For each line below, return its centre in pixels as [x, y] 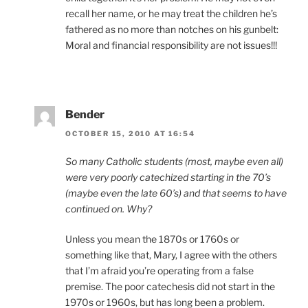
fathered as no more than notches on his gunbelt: [172, 29]
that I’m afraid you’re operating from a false [159, 271]
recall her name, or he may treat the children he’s [171, 13]
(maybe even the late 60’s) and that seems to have [176, 193]
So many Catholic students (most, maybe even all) [174, 162]
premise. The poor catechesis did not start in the [170, 287]
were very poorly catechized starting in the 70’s [168, 177]
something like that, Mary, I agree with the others [171, 255]
